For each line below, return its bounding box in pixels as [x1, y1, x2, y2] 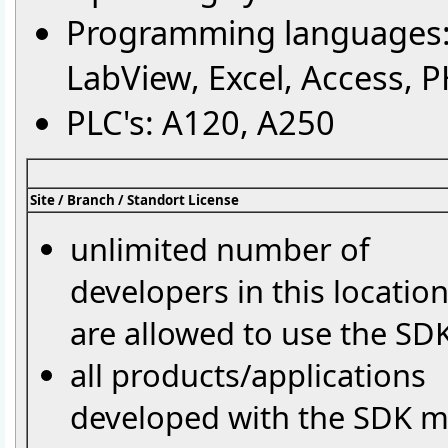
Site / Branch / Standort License [30, 190, 239, 209]
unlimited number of [70, 228, 370, 271]
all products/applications [70, 354, 426, 397]
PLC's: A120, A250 [66, 99, 335, 145]
